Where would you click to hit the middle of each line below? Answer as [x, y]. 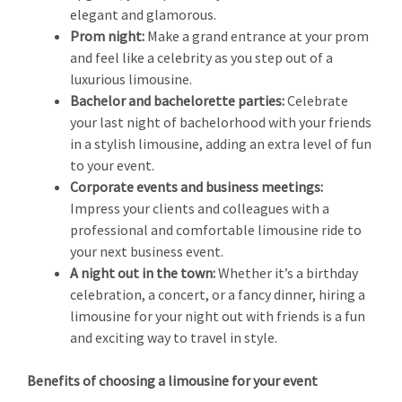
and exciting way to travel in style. [174, 337]
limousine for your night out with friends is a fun [218, 316]
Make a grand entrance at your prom [257, 36]
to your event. [112, 165]
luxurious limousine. [131, 79]
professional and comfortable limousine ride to [216, 230]
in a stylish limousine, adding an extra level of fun [221, 144]
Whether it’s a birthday [287, 273]
